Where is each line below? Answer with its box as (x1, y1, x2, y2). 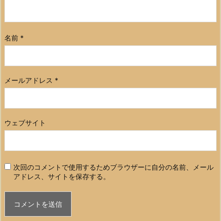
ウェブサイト (4, 118, 46, 127)
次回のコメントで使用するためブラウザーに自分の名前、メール (13, 163, 214, 172)
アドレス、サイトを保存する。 (13, 172, 110, 181)
